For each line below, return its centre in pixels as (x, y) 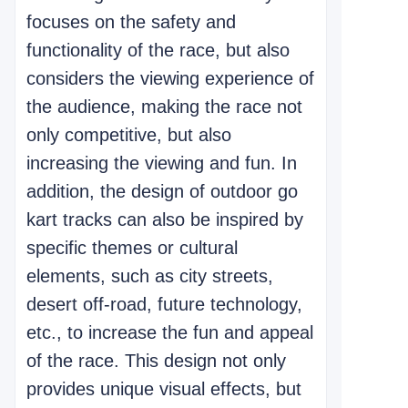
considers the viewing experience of (170, 78)
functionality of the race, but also (158, 50)
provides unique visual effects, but (164, 389)
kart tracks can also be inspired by (165, 219)
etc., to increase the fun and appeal (170, 332)
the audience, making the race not (164, 107)
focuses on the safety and (131, 22)
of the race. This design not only (156, 361)
